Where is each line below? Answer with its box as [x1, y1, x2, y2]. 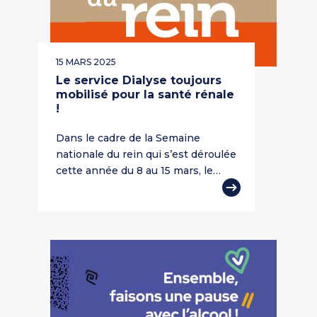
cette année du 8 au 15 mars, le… [56, 164, 221, 178]
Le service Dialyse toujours [56, 74, 221, 88]
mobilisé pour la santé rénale [56, 88, 234, 102]
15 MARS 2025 [56, 57, 116, 68]
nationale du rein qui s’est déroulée [56, 148, 236, 161]
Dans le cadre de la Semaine [56, 132, 200, 145]
